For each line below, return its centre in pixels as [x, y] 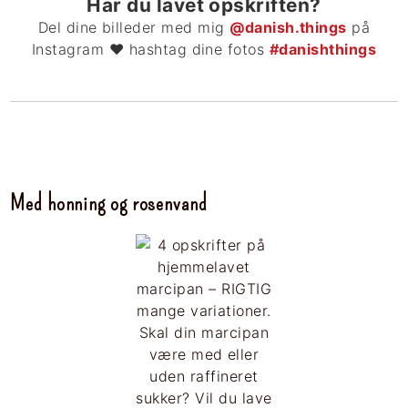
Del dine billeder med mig [134, 28]
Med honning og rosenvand [109, 204]
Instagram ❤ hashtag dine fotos [150, 50]
